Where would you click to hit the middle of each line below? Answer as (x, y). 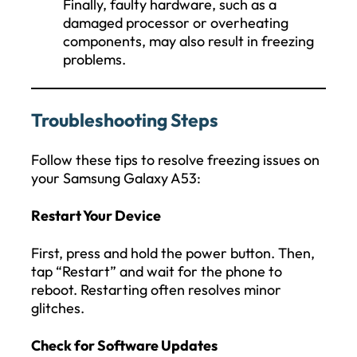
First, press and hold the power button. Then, (173, 253)
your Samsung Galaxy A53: (116, 178)
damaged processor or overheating (176, 22)
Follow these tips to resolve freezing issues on (175, 159)
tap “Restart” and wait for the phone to (157, 271)
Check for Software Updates (124, 345)
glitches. (58, 308)
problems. (94, 59)
